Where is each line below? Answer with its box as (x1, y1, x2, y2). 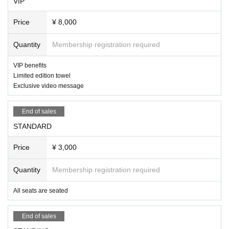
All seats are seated (13, 187, 68, 194)
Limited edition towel (13, 72, 71, 79)
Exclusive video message (13, 82, 84, 89)
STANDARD (13, 122, 52, 130)
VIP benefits (13, 61, 47, 69)
